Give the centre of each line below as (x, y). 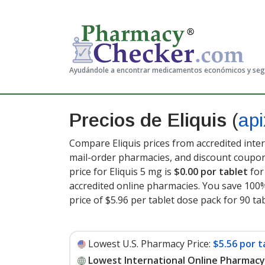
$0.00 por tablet (211, 172)
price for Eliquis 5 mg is (122, 172)
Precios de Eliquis (151, 120)
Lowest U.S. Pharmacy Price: (149, 244)
